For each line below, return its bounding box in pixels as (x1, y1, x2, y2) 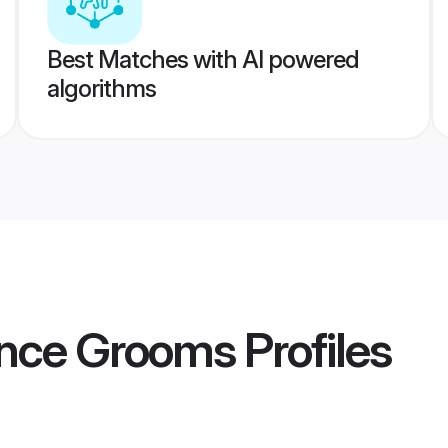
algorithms (46, 74, 156, 103)
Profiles (235, 320, 391, 380)
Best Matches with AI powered (46, 45, 359, 74)
